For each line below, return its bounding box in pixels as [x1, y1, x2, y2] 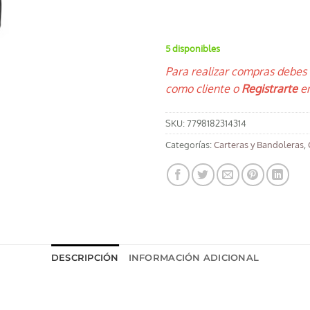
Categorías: [165, 138, 214, 150]
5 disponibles [165, 42, 220, 54]
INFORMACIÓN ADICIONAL [128, 252, 259, 263]
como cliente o [165, 81, 239, 95]
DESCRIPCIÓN [51, 252, 119, 263]
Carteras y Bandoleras [214, 138, 304, 150]
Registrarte [239, 81, 298, 95]
